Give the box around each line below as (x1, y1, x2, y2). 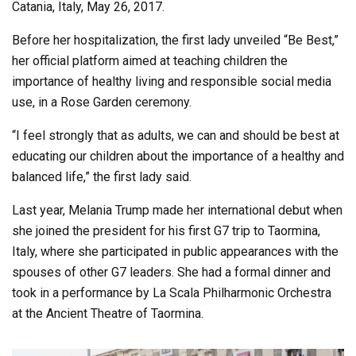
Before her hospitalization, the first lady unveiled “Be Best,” (12, 32, 339, 48)
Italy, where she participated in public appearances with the (12, 243, 339, 259)
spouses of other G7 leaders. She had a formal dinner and (12, 264, 331, 280)
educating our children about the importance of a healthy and (12, 148, 344, 164)
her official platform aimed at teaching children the (12, 52, 288, 68)
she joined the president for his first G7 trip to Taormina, (12, 222, 320, 238)
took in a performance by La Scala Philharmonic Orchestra (12, 284, 331, 300)
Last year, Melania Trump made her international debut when (12, 202, 342, 218)
